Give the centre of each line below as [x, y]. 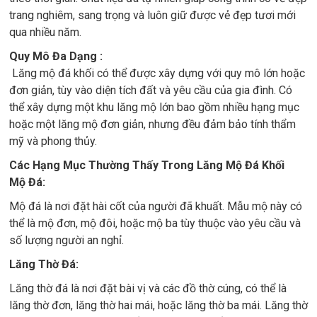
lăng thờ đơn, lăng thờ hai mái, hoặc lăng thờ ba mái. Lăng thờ [158, 305]
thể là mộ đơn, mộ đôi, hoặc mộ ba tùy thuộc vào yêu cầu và [155, 223]
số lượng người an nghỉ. [67, 240]
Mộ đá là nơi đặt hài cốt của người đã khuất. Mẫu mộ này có [156, 206]
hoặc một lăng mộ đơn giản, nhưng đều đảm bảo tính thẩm [152, 124]
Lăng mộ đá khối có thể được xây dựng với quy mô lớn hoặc [157, 73]
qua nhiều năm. [45, 32]
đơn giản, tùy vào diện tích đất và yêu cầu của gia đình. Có [151, 90]
